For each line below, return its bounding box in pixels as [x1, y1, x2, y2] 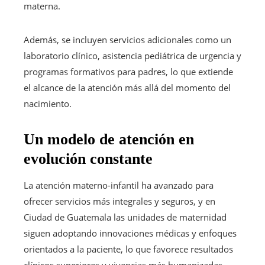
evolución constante [24, 150, 153, 167]
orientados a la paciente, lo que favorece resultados [24, 243, 233, 255]
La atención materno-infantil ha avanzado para [24, 179, 214, 191]
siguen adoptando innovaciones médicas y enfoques [24, 227, 237, 239]
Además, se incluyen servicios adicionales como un [24, 33, 231, 46]
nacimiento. [24, 97, 72, 109]
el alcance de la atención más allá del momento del [24, 81, 231, 93]
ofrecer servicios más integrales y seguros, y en [24, 195, 215, 207]
